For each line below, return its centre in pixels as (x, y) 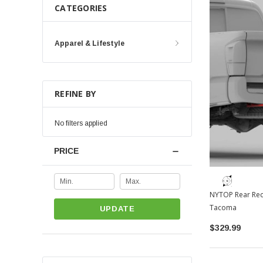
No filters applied (81, 123)
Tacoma (223, 207)
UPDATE (117, 208)
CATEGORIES (81, 8)
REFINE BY (75, 94)
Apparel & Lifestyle (90, 43)
